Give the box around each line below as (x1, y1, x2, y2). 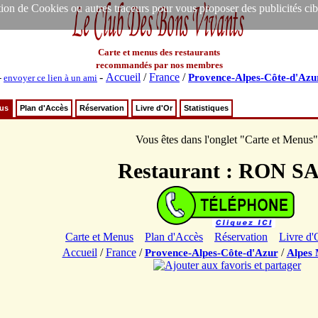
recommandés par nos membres (95, 60, 223, 70)
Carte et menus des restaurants (98, 47, 220, 57)
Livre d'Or (136, 104, 172, 112)
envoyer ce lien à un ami (4, 72, 97, 83)
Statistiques (184, 104, 229, 112)
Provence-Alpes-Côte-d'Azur (144, 247, 278, 258)
